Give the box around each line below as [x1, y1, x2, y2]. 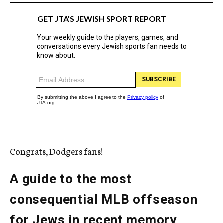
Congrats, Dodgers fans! [10, 144, 103, 158]
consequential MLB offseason [10, 192, 198, 207]
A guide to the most [10, 171, 132, 187]
